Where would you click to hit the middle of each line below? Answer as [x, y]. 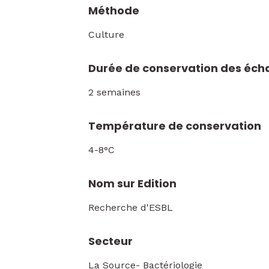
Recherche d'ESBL [131, 207]
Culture [106, 35]
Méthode [114, 11]
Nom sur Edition [132, 183]
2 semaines [114, 92]
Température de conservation [175, 126]
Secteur [110, 241]
